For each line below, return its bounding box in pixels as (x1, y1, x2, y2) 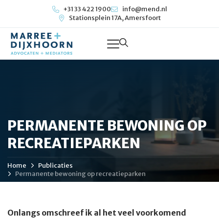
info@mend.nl (122, 5, 167, 13)
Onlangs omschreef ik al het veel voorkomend (7, 208, 186, 218)
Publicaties (38, 161, 73, 170)
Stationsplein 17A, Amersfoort (69, 14, 161, 22)
